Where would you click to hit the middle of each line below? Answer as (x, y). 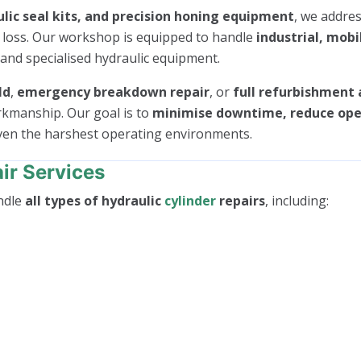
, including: (297, 200)
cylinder (190, 200)
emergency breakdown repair (113, 91)
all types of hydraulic (95, 200)
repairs (241, 200)
